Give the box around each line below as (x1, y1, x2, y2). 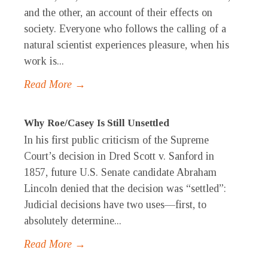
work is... (24, 55, 64, 68)
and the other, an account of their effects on (24, 7, 212, 19)
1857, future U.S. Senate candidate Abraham (24, 166, 217, 179)
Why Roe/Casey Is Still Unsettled (24, 117, 169, 129)
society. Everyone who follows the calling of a (24, 23, 226, 35)
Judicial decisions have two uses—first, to (24, 199, 206, 211)
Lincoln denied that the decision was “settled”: (24, 182, 226, 195)
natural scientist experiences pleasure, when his (24, 39, 229, 51)
